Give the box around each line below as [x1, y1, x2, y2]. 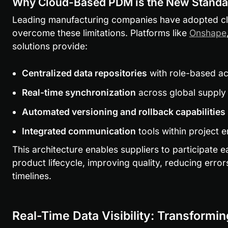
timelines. [12, 170, 51, 182]
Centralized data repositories [21, 68, 147, 79]
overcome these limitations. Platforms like [12, 27, 189, 39]
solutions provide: [12, 41, 88, 52]
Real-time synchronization [21, 87, 136, 98]
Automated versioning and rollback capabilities [21, 106, 225, 118]
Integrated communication [21, 126, 136, 137]
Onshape [189, 27, 226, 39]
